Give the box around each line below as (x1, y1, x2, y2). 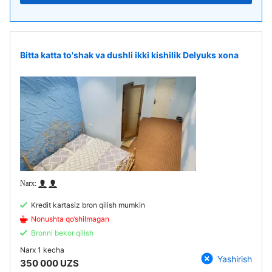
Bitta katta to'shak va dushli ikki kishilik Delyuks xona (20, 49, 239, 60)
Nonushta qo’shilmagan (31, 214, 109, 223)
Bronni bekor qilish (31, 228, 93, 237)
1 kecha (36, 245, 64, 254)
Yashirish (217, 253, 252, 264)
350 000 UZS (20, 257, 79, 269)
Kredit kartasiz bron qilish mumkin (31, 200, 145, 209)
